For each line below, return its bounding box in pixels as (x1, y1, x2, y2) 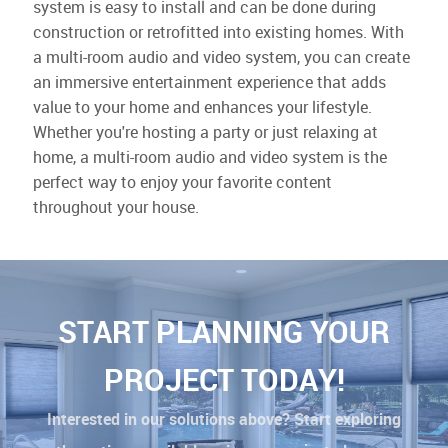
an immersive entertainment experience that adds (32, 73, 386, 93)
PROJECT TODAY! (103, 362, 345, 399)
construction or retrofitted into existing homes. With (32, 23, 404, 43)
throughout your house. (32, 198, 199, 218)
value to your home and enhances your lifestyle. (32, 98, 372, 118)
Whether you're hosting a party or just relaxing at (32, 123, 378, 143)
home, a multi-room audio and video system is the (32, 148, 387, 168)
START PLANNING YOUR (58, 314, 390, 351)
